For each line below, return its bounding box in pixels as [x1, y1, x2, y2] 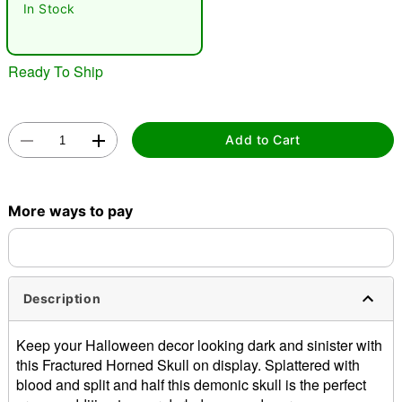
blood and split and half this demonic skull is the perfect [15, 373, 366, 395]
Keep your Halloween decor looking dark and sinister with [15, 334, 382, 355]
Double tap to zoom [143, 144, 259, 161]
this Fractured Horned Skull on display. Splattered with [15, 354, 360, 375]
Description [22, 291, 101, 307]
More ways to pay [7, 201, 133, 220]
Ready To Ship [7, 60, 103, 82]
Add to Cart [225, 132, 301, 148]
